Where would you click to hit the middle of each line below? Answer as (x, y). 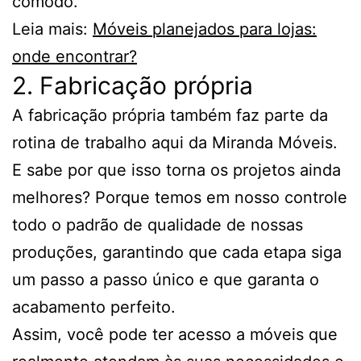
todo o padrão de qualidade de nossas (158, 225)
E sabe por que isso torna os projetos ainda (176, 170)
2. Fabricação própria (133, 86)
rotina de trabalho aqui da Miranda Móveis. (175, 143)
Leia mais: (52, 29)
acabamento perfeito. (94, 307)
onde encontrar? (75, 57)
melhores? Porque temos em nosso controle (180, 198)
